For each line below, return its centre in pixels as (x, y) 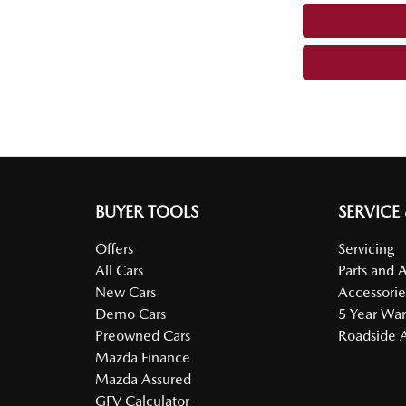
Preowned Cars (142, 335)
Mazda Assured (143, 379)
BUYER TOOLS (146, 211)
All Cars (119, 270)
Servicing (367, 248)
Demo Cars (130, 314)
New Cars (125, 292)
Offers (114, 248)
